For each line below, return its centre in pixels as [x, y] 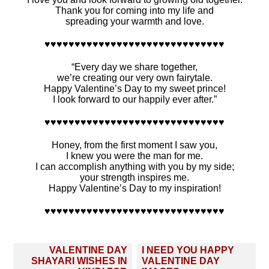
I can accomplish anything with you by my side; [134, 167]
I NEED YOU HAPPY [188, 250]
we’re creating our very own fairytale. [134, 78]
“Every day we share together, [134, 67]
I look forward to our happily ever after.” [134, 100]
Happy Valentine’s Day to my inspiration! [134, 189]
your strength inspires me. [134, 178]
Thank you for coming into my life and [134, 11]
